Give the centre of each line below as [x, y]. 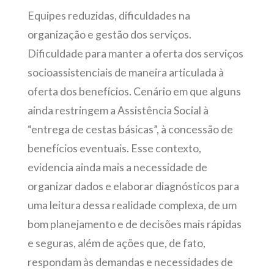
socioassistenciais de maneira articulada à [125, 72]
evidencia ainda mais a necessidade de [117, 167]
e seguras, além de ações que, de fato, [116, 243]
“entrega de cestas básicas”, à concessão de [130, 129]
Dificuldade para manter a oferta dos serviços [135, 53]
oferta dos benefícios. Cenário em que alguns [134, 91]
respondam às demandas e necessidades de [130, 262]
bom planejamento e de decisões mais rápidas [134, 224]
